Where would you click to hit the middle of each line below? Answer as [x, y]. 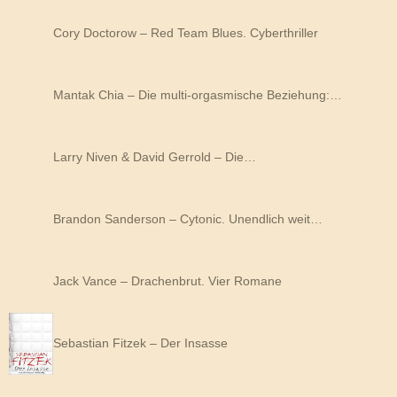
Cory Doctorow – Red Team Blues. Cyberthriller [186, 32]
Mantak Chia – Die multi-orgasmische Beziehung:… [198, 94]
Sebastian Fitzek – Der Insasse [140, 343]
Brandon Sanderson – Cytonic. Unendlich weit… [188, 218]
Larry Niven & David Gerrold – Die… [155, 156]
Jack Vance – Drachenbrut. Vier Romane [167, 280]
